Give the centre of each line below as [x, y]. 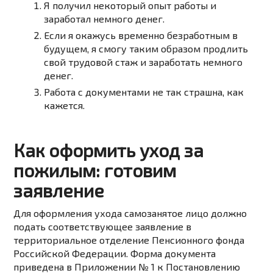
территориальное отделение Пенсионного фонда [129, 240]
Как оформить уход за [109, 150]
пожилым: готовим [95, 170]
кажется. [65, 105]
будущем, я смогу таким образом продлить [146, 49]
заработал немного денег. [105, 19]
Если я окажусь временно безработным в [141, 35]
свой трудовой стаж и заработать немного [144, 62]
